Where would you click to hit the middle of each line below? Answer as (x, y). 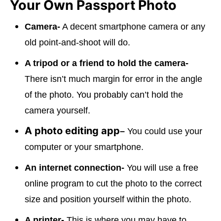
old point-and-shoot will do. (79, 42)
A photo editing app (72, 131)
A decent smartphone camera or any (133, 27)
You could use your (165, 131)
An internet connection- (74, 168)
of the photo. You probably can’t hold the (104, 95)
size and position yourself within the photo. (108, 199)
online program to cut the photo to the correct (113, 184)
